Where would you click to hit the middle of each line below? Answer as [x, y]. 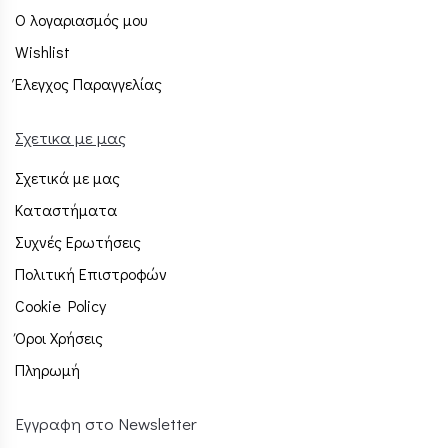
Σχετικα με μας [70, 138]
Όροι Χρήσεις [59, 338]
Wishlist [42, 52]
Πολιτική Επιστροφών [91, 274]
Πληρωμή [47, 370]
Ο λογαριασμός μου [81, 20]
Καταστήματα [66, 210]
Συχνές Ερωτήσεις [78, 242]
